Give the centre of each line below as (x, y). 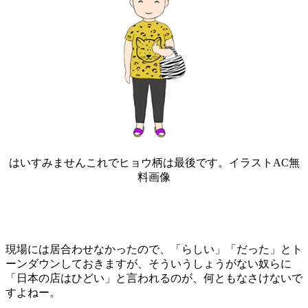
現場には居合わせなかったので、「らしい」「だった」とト (154, 249)
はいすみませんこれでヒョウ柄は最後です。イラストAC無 (154, 162)
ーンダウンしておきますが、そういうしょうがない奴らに (148, 263)
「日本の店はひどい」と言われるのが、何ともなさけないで (154, 278)
